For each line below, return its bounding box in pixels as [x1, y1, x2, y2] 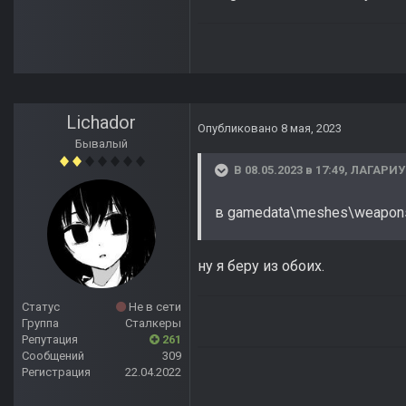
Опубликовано [198, 121, 281, 136]
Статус [22, 300, 60, 314]
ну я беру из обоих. [198, 257, 324, 275]
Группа [22, 316, 59, 331]
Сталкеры [125, 316, 181, 331]
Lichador [66, 111, 137, 134]
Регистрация [22, 365, 91, 380]
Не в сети [126, 300, 181, 314]
